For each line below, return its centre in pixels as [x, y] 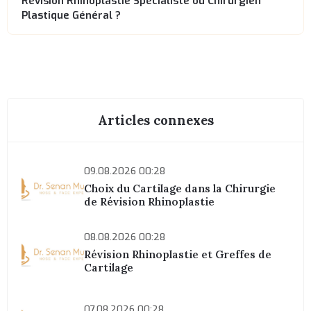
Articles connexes [155, 120]
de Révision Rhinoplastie [150, 201]
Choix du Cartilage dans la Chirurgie [180, 188]
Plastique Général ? [72, 16]
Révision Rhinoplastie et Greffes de [178, 254]
